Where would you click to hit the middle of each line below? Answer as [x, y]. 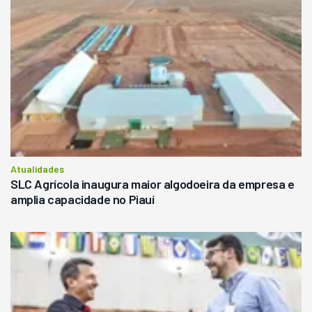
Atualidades [37, 169]
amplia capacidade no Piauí [83, 199]
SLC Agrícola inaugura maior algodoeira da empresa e [153, 184]
